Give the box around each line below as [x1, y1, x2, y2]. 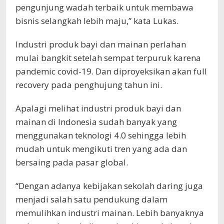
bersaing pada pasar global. [15, 156, 128, 168]
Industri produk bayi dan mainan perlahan [15, 38, 186, 50]
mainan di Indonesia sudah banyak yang [15, 115, 177, 127]
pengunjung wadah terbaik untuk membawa [15, 1, 193, 13]
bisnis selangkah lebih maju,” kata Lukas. [15, 14, 178, 26]
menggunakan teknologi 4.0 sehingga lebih [15, 129, 186, 141]
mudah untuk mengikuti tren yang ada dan [15, 142, 187, 154]
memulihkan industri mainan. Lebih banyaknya [15, 206, 204, 218]
